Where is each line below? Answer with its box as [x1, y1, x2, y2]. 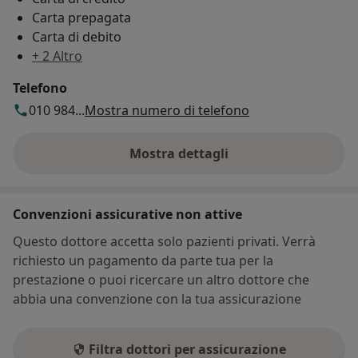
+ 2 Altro [32, 47, 82, 66]
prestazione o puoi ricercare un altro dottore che [13, 271, 309, 289]
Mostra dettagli [129, 145, 229, 163]
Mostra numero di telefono [85, 101, 249, 120]
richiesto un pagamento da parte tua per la [13, 252, 273, 270]
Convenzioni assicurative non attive [13, 205, 242, 224]
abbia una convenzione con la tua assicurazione [13, 290, 301, 308]
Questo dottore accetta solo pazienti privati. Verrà [13, 233, 316, 251]
